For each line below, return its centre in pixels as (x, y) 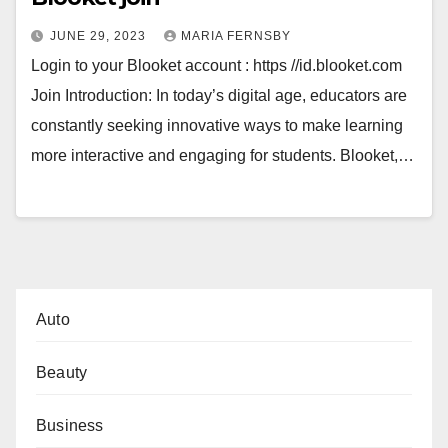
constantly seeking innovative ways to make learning (217, 126)
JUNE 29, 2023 (100, 36)
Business (70, 425)
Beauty (62, 372)
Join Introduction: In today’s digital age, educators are (219, 96)
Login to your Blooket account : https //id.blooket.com (216, 66)
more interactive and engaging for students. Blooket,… (222, 156)
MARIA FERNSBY (236, 36)
